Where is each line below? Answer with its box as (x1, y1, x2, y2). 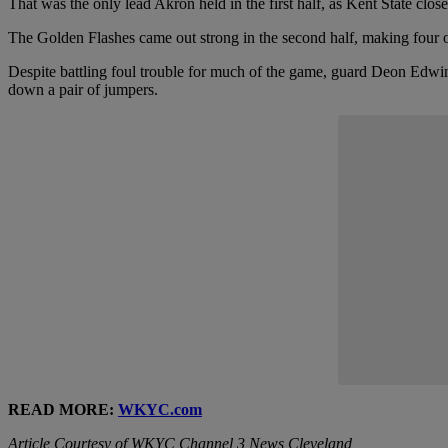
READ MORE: (8, 401, 118, 419)
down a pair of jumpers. (8, 81, 158, 99)
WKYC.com (118, 401, 202, 419)
